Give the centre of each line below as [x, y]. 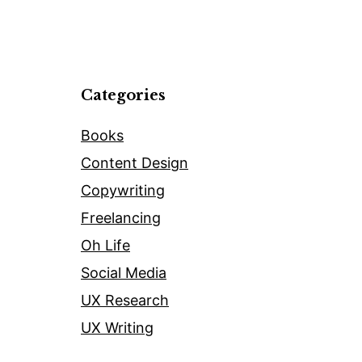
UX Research [125, 301]
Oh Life [105, 246]
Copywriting [123, 191]
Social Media [124, 273]
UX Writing [117, 328]
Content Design [135, 163]
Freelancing [121, 218]
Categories [123, 96]
